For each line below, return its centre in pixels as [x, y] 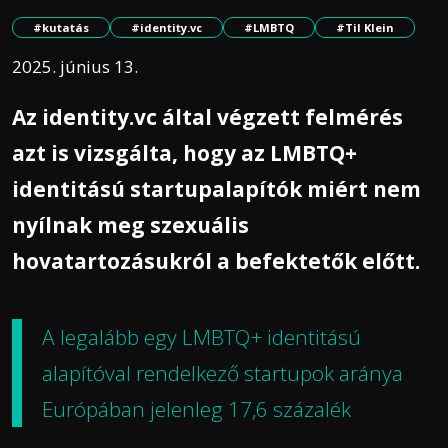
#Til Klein [365, 28]
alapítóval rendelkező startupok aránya [222, 373]
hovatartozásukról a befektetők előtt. [216, 261]
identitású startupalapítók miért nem [216, 189]
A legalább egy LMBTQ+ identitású [201, 337]
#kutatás [61, 28]
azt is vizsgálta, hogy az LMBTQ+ [184, 153]
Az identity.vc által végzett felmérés [207, 117]
